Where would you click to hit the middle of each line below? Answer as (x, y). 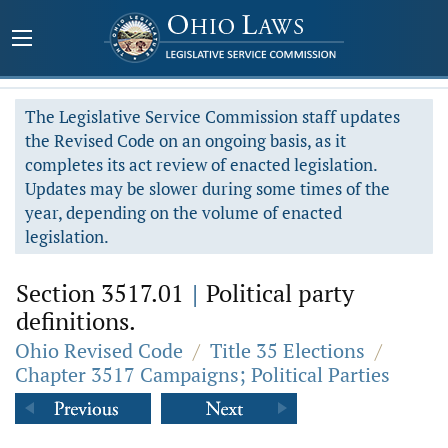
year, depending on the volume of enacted (183, 212)
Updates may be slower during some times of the (207, 188)
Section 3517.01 (103, 293)
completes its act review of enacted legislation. (201, 164)
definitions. (76, 321)
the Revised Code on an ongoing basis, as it (185, 140)
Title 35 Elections (287, 350)
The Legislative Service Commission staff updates (212, 116)
